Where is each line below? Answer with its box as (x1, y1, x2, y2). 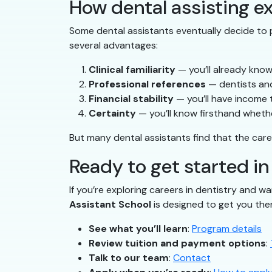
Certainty (89, 107, 136, 120)
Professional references (89, 78, 206, 91)
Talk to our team (89, 251, 169, 265)
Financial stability (89, 92, 174, 106)
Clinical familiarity (89, 63, 175, 76)
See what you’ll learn (89, 222, 188, 236)
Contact (173, 251, 211, 265)
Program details (192, 222, 262, 236)
